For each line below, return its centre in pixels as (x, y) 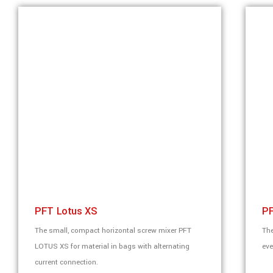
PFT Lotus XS (66, 211)
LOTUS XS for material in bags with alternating (112, 246)
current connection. (66, 262)
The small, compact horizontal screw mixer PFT (113, 231)
